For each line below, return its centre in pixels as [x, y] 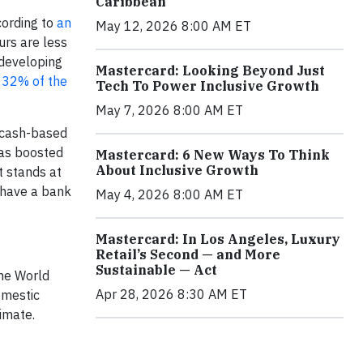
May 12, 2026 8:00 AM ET [173, 26]
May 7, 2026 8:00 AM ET [169, 110]
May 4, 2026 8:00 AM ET [169, 194]
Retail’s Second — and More [188, 254]
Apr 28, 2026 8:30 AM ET [171, 294]
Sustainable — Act [156, 270]
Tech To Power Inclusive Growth [207, 86]
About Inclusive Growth [177, 170]
